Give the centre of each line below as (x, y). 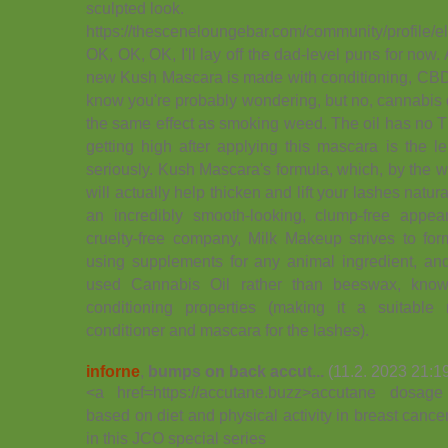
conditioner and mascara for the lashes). (227, 330)
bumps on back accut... (236, 371)
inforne (113, 371)
